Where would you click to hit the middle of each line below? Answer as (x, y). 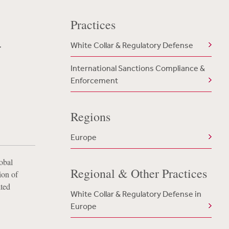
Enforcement (94, 80)
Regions (90, 117)
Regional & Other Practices (139, 173)
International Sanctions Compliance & (138, 68)
